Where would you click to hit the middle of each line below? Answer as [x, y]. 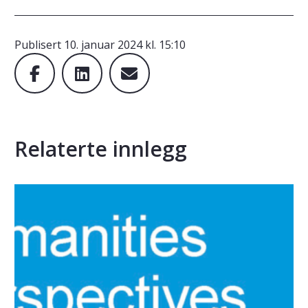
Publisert [39, 45]
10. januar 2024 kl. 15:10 [124, 45]
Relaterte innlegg [100, 149]
